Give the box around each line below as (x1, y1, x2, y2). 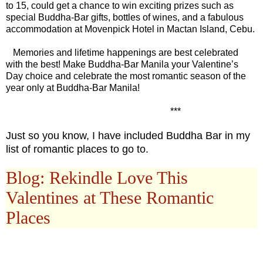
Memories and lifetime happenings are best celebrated (6, 47, 238, 58)
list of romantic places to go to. (6, 143, 149, 155)
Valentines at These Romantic (6, 187, 214, 207)
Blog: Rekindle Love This (6, 167, 188, 187)
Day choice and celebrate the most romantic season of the (6, 70, 246, 81)
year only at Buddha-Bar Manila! (6, 82, 140, 93)
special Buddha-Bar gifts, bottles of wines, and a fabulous (6, 12, 244, 22)
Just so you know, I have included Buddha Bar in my (6, 129, 250, 141)
